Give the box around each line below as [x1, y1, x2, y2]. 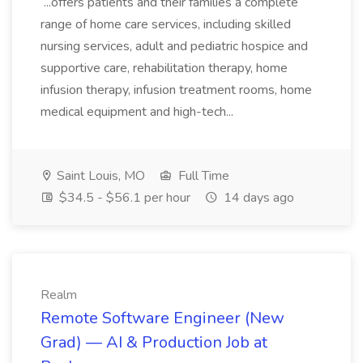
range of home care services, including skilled [41, 15, 291, 33]
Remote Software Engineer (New [41, 307, 284, 329]
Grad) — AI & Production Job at [41, 331, 267, 353]
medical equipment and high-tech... [41, 103, 237, 121]
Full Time [175, 167, 229, 185]
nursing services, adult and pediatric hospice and [41, 37, 308, 55]
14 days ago [220, 189, 294, 207]
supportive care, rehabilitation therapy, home [41, 59, 288, 77]
